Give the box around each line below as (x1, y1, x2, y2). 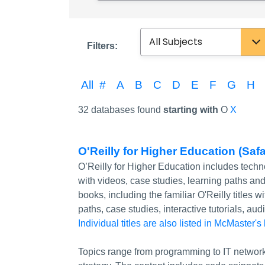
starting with (163, 104, 221, 115)
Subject (124, 40, 156, 51)
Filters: (87, 41, 118, 51)
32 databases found (78, 104, 163, 115)
